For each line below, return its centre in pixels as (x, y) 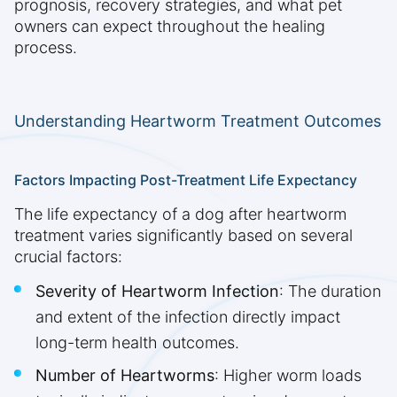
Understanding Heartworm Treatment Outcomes (198, 121)
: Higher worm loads (288, 376)
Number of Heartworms (125, 376)
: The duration (330, 292)
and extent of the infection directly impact (188, 317)
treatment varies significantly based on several (183, 236)
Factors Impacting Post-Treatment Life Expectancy (186, 180)
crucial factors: (68, 257)
